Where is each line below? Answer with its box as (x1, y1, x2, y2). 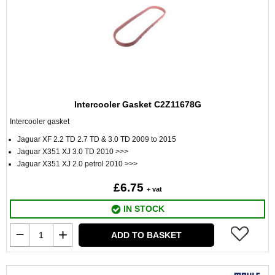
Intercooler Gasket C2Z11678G (74, 99, 201, 109)
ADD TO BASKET (111, 230, 182, 240)
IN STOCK (120, 204, 165, 214)
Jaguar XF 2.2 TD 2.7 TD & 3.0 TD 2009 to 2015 (17, 135, 176, 144)
